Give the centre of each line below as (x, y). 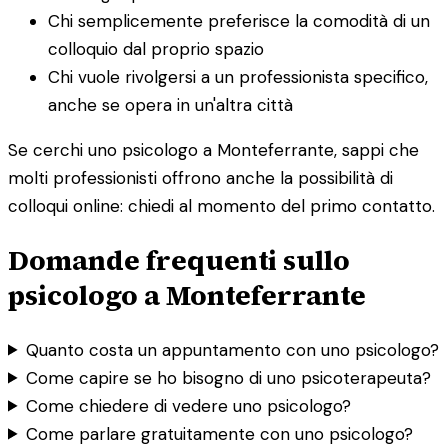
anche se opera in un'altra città (170, 104)
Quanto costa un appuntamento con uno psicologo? (233, 349)
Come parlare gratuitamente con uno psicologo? (220, 433)
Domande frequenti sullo (179, 259)
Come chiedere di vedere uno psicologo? (189, 405)
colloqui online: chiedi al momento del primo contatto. (221, 205)
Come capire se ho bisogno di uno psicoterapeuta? (229, 377)
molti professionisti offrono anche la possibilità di (200, 177)
